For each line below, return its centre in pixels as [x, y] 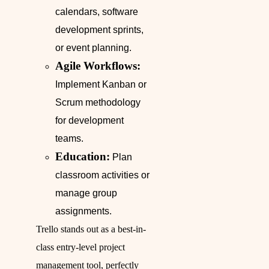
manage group [86, 193]
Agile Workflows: [98, 66]
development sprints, [99, 30]
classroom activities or [102, 175]
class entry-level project [80, 247]
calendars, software [97, 12]
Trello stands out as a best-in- [91, 229]
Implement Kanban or [101, 85]
